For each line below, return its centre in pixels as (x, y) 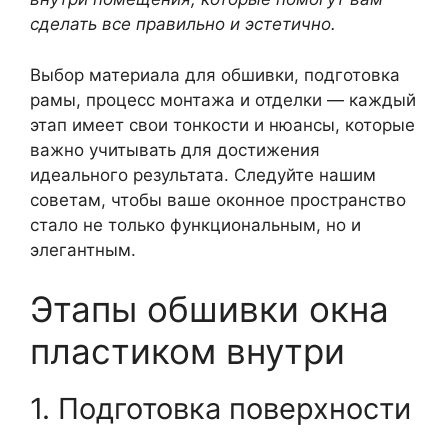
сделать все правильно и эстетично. (183, 24)
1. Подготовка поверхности (220, 408)
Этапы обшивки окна (209, 309)
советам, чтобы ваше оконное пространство (218, 199)
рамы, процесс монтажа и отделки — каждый (223, 99)
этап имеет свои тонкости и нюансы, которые (222, 124)
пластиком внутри (187, 351)
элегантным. (83, 249)
